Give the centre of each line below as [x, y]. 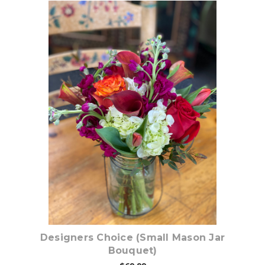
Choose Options [139, 113]
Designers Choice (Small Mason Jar [132, 238]
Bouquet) [132, 251]
